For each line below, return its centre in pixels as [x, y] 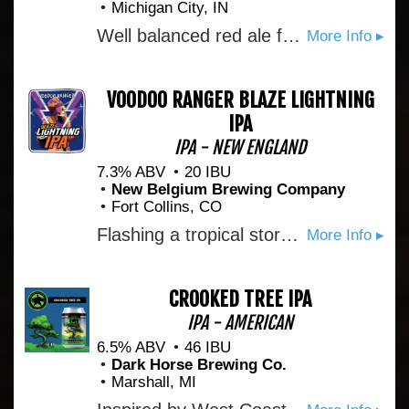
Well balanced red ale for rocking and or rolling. [291, 36]
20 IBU [207, 172]
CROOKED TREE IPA [241, 299]
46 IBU [207, 347]
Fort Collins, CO [166, 207]
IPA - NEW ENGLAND [241, 147]
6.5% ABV [131, 347]
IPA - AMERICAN [241, 323]
